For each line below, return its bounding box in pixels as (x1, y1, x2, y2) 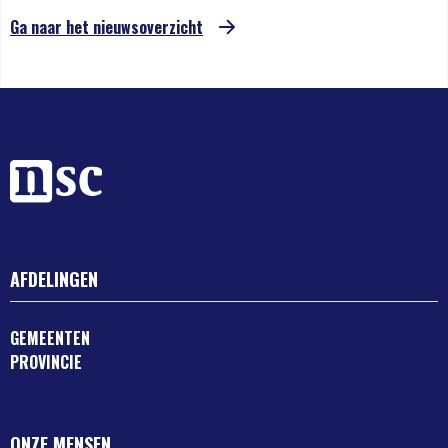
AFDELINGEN (10, 266, 98, 293)
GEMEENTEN (10, 326, 90, 351)
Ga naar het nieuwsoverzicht (10, 15, 203, 40)
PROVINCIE (10, 350, 82, 375)
